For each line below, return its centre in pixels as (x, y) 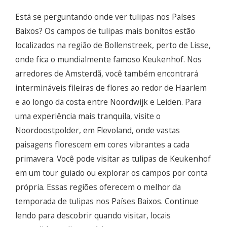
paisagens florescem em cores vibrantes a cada (102, 145)
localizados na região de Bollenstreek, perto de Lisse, (113, 45)
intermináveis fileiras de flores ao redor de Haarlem (111, 88)
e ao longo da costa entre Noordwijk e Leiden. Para (108, 102)
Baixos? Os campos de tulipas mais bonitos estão (105, 31)
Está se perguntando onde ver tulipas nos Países (105, 17)
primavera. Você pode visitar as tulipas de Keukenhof (113, 159)
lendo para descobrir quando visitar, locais (93, 216)
